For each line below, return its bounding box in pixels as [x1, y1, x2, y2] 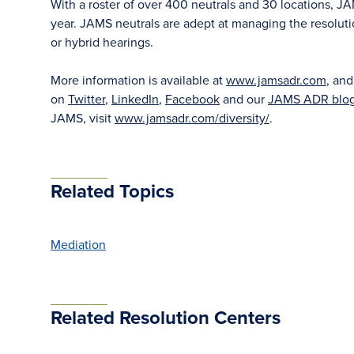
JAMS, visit [51, 109, 115, 126]
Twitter [68, 90, 105, 107]
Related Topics [51, 177, 174, 205]
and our [220, 90, 268, 107]
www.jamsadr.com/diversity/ [115, 109, 269, 126]
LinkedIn [111, 90, 159, 107]
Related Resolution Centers [51, 303, 281, 331]
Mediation [51, 235, 106, 253]
